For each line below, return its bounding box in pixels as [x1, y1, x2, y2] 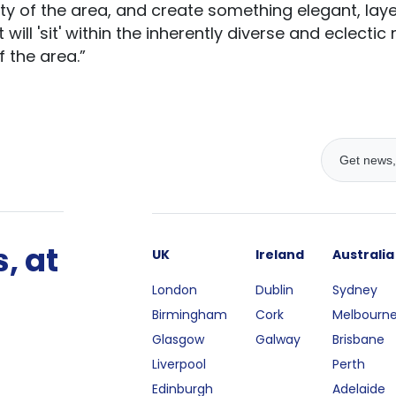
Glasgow [152, 331, 205, 348]
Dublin [255, 281, 294, 299]
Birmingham [152, 306, 228, 324]
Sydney [332, 281, 378, 299]
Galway [255, 331, 301, 348]
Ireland [255, 246, 305, 263]
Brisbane [332, 331, 385, 348]
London [152, 281, 198, 299]
